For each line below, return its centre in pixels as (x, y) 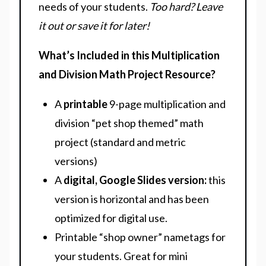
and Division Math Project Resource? (127, 75)
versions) (76, 161)
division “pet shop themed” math (129, 123)
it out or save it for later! (94, 26)
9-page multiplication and (167, 104)
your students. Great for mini (121, 256)
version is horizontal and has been (132, 199)
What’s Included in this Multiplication (129, 56)
